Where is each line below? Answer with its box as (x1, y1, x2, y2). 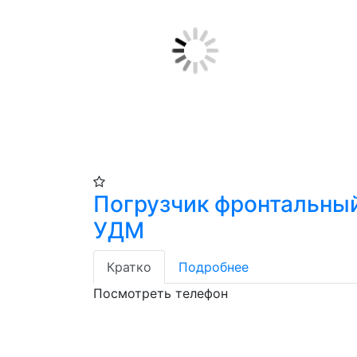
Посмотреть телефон (93, 285, 228, 301)
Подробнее (178, 259, 249, 275)
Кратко (107, 259, 151, 275)
